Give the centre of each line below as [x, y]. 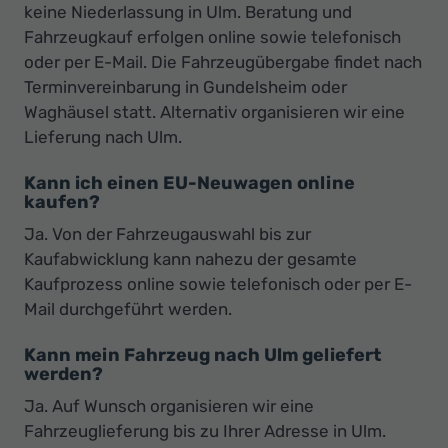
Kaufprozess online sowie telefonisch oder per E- [218, 284]
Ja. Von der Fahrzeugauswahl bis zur [167, 234]
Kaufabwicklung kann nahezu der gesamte [190, 259]
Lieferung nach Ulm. [103, 137]
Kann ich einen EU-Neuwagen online [189, 183]
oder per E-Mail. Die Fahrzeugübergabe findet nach [223, 62]
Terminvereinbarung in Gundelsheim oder [185, 87]
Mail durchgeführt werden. [128, 309]
